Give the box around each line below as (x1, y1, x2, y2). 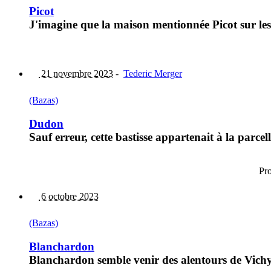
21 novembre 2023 (39, 68, 113, 79)
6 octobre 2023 (39, 191, 99, 202)
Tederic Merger (123, 68, 182, 79)
